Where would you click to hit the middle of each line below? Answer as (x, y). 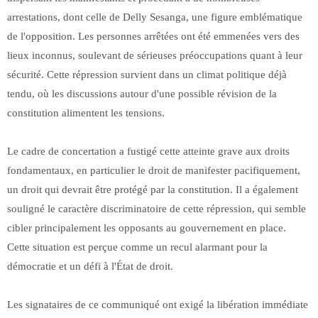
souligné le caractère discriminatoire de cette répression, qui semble (157, 209)
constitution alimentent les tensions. (86, 113)
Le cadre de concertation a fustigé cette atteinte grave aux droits (148, 152)
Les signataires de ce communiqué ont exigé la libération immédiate (158, 305)
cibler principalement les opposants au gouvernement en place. (147, 228)
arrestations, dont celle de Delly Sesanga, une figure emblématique (155, 17)
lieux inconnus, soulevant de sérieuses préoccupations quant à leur (155, 56)
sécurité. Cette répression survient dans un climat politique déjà (147, 75)
